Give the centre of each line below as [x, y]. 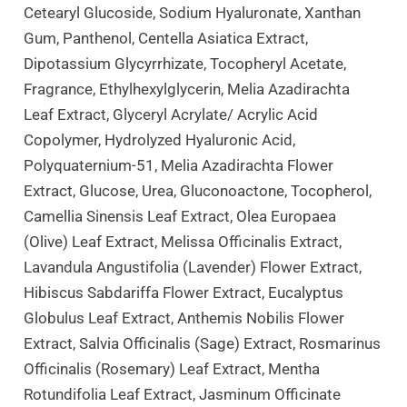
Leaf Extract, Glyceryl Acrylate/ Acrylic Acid [171, 114]
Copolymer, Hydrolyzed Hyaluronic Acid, [160, 139]
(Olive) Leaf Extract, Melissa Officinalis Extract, [183, 241]
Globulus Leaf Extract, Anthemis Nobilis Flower [184, 318]
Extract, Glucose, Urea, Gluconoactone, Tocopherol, [198, 190]
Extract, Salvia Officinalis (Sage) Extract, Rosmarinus [203, 343]
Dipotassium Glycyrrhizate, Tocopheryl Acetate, [185, 63]
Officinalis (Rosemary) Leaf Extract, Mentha [172, 368]
